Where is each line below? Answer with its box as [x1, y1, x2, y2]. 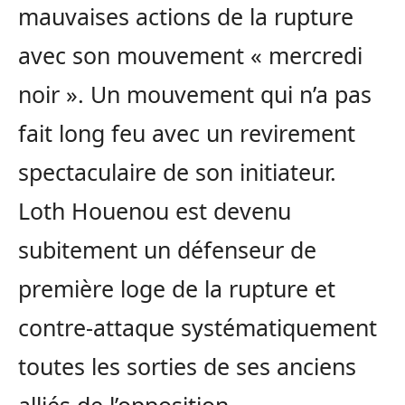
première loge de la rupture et [18, 273, 335, 305]
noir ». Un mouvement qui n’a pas [18, 79, 372, 110]
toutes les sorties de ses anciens [18, 351, 356, 382]
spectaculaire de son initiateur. [18, 156, 336, 188]
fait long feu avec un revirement [18, 118, 355, 149]
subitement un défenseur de [18, 234, 316, 266]
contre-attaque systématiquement [18, 312, 377, 344]
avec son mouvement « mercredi [18, 40, 363, 71]
